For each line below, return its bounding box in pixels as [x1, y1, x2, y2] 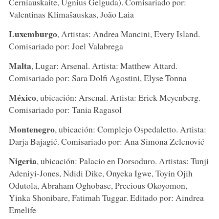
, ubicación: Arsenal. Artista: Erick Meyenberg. [36, 91, 200, 103]
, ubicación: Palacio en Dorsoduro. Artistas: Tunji [36, 154, 209, 167]
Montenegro [8, 122, 55, 135]
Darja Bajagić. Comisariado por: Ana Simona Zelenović [8, 135, 204, 147]
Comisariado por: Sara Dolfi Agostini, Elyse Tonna [8, 71, 187, 84]
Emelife [8, 203, 36, 216]
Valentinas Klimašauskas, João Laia [8, 8, 134, 20]
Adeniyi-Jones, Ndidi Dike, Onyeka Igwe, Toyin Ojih [8, 167, 193, 179]
